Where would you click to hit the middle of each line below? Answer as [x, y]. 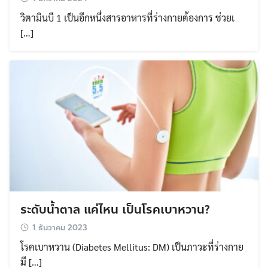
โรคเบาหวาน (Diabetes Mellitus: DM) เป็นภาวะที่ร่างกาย [132, 246]
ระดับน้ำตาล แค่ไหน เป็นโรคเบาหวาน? [115, 209]
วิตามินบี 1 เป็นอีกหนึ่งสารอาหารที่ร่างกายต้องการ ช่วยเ [127, 18]
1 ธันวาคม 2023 [60, 228]
